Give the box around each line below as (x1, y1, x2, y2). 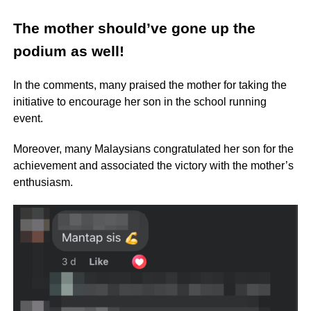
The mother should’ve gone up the (12, 20, 255, 37)
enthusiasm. (12, 176, 73, 189)
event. (12, 112, 43, 125)
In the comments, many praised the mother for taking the (12, 79, 287, 92)
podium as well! (12, 43, 124, 60)
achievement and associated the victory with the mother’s (12, 160, 294, 172)
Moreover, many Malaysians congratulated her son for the (12, 143, 294, 155)
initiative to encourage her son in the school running (12, 96, 267, 108)
